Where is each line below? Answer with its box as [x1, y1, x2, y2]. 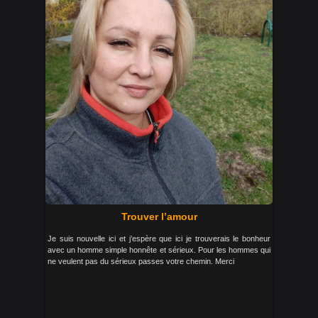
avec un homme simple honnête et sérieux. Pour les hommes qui [48, 246, 270, 255]
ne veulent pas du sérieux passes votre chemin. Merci [48, 257, 234, 266]
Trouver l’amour [121, 211, 197, 223]
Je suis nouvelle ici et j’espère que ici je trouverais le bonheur [48, 234, 270, 243]
